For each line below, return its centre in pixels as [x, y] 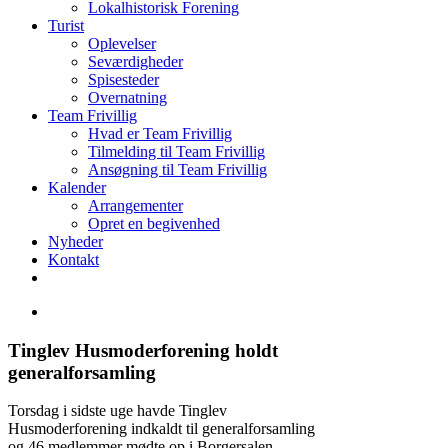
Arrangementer [135, 205]
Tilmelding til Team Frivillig [176, 151]
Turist [66, 25]
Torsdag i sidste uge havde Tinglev [117, 411]
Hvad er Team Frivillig [160, 133]
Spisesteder [123, 79]
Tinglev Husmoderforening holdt [143, 350]
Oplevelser [122, 43]
